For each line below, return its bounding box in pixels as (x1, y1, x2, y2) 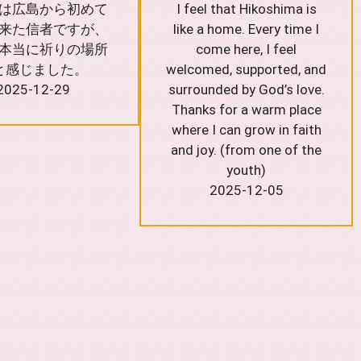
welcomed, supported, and (166, 60, 327, 77)
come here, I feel (196, 40, 297, 57)
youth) (226, 161, 267, 178)
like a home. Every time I (173, 20, 320, 37)
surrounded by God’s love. (168, 81, 325, 98)
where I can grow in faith (171, 121, 322, 138)
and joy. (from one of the (171, 141, 322, 158)
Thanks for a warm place (171, 101, 322, 118)
